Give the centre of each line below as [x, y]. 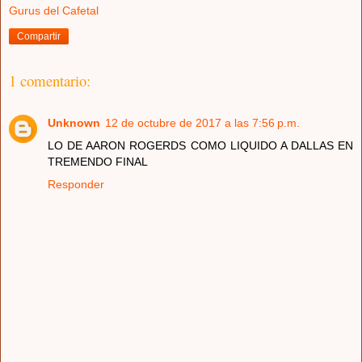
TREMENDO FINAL [98, 162]
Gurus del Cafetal [54, 11]
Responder [76, 185]
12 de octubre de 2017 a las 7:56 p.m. [202, 123]
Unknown [74, 123]
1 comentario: [50, 80]
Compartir [39, 37]
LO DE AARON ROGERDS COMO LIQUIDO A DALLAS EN [200, 146]
